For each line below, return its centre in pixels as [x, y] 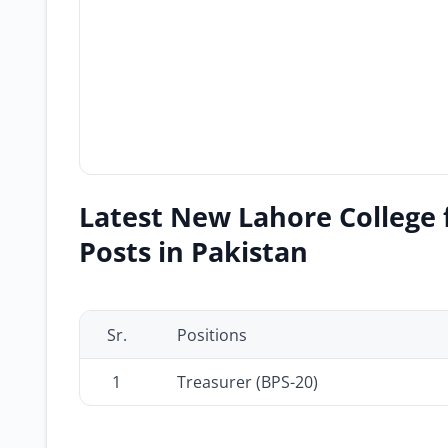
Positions [212, 335]
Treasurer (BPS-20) [247, 382]
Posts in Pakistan [193, 251]
